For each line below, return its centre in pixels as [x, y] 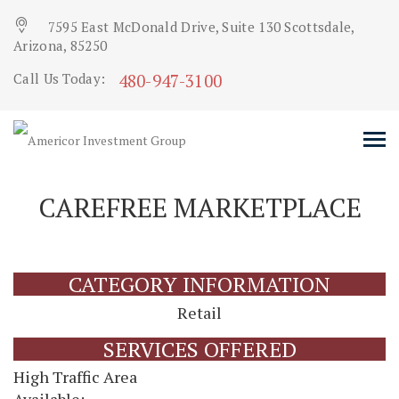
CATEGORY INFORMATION [199, 285]
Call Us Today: [61, 79]
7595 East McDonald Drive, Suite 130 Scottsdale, [201, 27]
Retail [199, 312]
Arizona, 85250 [61, 45]
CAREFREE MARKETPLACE [199, 208]
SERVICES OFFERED [199, 349]
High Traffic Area [75, 376]
